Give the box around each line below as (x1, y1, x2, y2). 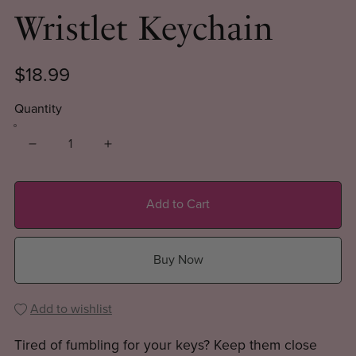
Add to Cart (146, 196, 210, 213)
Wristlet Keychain (14, 9, 273, 48)
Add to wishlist (29, 300, 112, 317)
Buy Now (153, 251, 203, 268)
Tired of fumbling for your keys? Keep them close (14, 336, 317, 354)
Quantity (14, 101, 62, 118)
